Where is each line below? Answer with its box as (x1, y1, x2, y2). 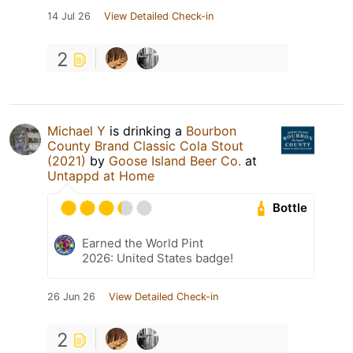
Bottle (273, 200, 308, 216)
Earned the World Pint (82, 235, 203, 251)
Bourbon (186, 122, 236, 139)
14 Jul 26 (47, 9, 91, 22)
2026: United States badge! (82, 250, 233, 266)
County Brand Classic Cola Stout (47, 137, 243, 154)
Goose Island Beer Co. (109, 152, 241, 169)
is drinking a (106, 122, 186, 139)
